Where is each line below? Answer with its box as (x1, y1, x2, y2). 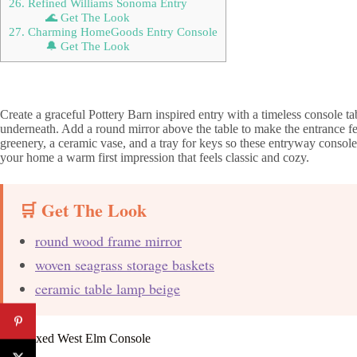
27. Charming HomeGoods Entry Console (9, 24, 218, 38)
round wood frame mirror (35, 230, 182, 250)
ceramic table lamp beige (35, 278, 180, 298)
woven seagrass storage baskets (35, 254, 214, 274)
